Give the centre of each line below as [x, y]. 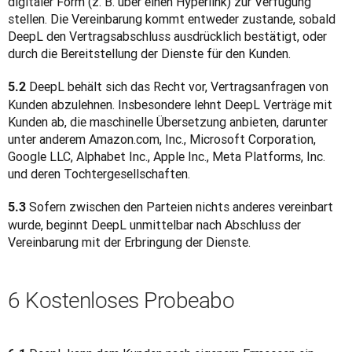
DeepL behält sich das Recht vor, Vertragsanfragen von [177, 86]
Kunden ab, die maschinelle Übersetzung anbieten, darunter [168, 122]
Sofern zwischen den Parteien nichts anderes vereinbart [180, 207]
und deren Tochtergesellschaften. [99, 174]
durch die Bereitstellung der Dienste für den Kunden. [149, 53]
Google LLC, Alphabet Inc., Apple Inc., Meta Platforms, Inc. [167, 156]
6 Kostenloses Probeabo [121, 301]
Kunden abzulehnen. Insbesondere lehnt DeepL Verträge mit [170, 104]
